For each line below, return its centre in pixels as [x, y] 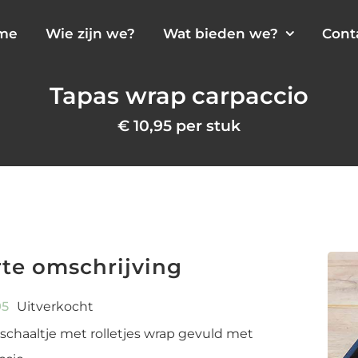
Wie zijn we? [90, 33]
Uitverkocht [55, 307]
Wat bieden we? [221, 33]
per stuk [206, 126]
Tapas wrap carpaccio [179, 96]
